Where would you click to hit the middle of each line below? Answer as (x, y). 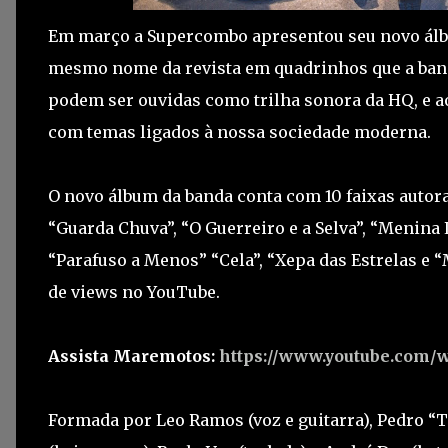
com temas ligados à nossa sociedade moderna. (239, 132)
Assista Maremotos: (133, 356)
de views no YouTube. (134, 292)
